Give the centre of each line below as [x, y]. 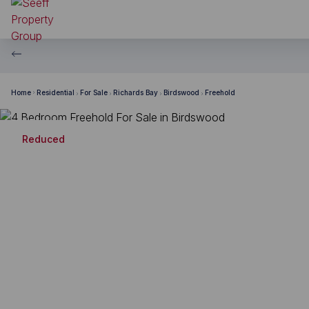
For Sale [94, 92]
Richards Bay [136, 92]
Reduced [43, 139]
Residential [56, 92]
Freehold [220, 92]
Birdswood [181, 92]
